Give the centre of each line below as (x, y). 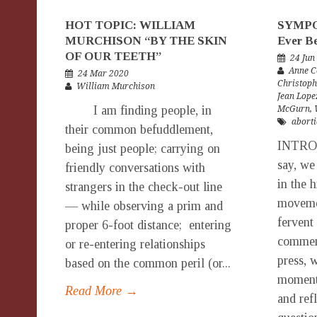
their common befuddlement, (139, 129)
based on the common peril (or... (148, 263)
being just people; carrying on (143, 149)
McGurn (294, 109)
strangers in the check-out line (144, 187)
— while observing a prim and (144, 206)
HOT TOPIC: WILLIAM (130, 25)
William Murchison (116, 86)
